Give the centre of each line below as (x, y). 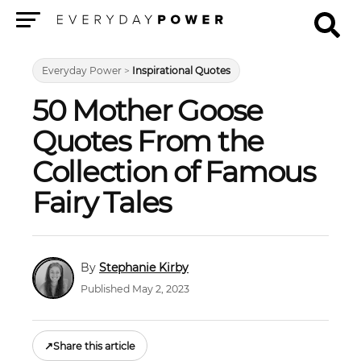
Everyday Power (82, 71)
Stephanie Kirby (144, 267)
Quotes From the (148, 141)
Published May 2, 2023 (135, 289)
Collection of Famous (174, 172)
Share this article (94, 346)
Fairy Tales (102, 202)
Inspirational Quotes (181, 71)
